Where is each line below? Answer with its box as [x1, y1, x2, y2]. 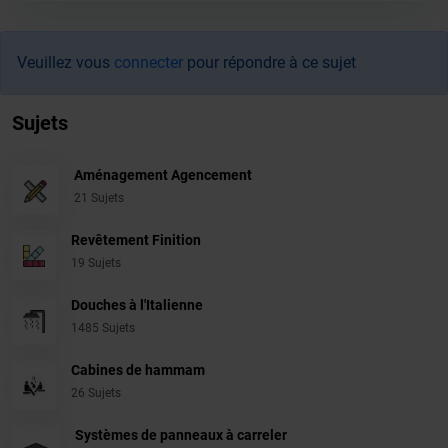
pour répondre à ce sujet [183, 53, 356, 73]
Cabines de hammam [70, 362, 205, 379]
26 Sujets [70, 386, 121, 401]
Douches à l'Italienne [70, 297, 203, 314]
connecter [114, 53, 183, 73]
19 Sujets [70, 256, 121, 271]
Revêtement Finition [70, 232, 201, 249]
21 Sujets [73, 191, 124, 206]
